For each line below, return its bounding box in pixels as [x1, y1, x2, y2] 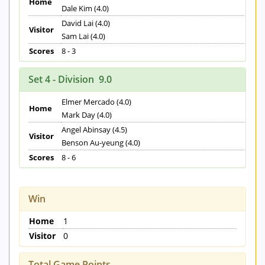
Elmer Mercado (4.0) [62, 96, 131, 108]
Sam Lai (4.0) [62, 31, 105, 42]
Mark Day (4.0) [62, 109, 112, 121]
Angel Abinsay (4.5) [62, 124, 127, 135]
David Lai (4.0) [62, 18, 110, 29]
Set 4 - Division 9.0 [28, 73, 112, 86]
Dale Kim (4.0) [62, 3, 109, 14]
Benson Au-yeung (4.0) [62, 137, 140, 148]
